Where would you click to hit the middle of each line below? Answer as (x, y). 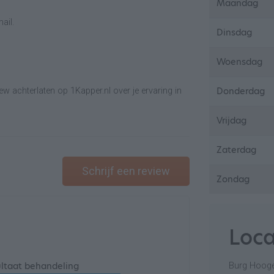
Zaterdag (237, 150)
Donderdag (241, 91)
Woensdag (240, 62)
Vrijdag (232, 120)
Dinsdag (235, 32)
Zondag (233, 179)
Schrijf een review (126, 171)
